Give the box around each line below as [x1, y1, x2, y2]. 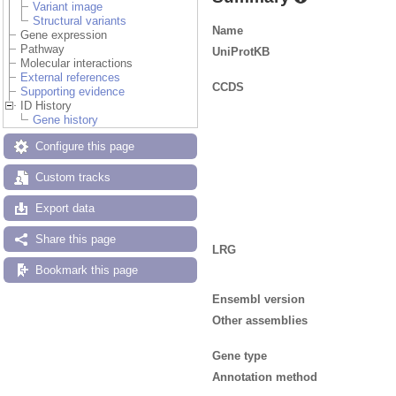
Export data [35, 202, 95, 215]
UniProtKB [212, 45, 270, 59]
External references [20, 71, 120, 84]
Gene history [33, 113, 98, 126]
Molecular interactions [20, 57, 133, 70]
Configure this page [35, 140, 134, 153]
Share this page [35, 232, 116, 246]
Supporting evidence [20, 85, 125, 98]
